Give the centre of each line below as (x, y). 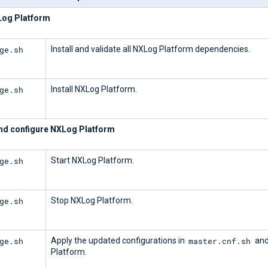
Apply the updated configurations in (119, 241)
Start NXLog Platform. (92, 161)
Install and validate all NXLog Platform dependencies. (150, 49)
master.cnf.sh (220, 241)
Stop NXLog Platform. (92, 201)
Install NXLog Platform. (94, 89)
